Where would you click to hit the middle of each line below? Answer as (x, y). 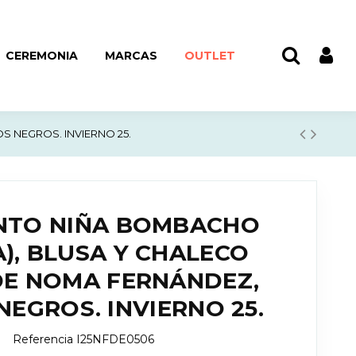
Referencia (43, 339)
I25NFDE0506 (116, 339)
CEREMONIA (42, 55)
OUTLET (210, 55)
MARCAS (132, 55)
